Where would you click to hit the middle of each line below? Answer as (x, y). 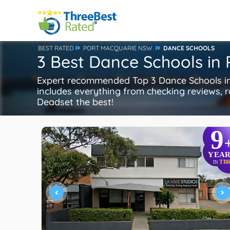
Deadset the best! (75, 102)
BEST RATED (56, 48)
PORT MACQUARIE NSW (118, 48)
